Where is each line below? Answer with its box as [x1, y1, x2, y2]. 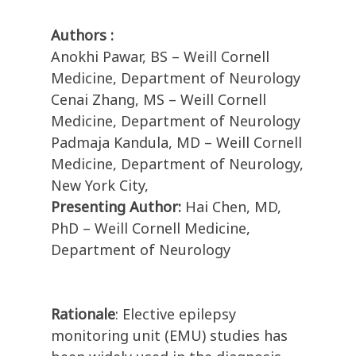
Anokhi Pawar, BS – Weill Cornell [51, 47, 269, 67]
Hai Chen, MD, [185, 197, 281, 217]
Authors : [51, 25, 114, 45]
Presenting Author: [51, 197, 185, 217]
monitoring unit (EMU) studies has [51, 326, 288, 346]
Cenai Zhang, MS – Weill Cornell [51, 90, 266, 110]
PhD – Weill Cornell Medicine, [51, 219, 250, 238]
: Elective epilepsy [115, 304, 236, 324]
